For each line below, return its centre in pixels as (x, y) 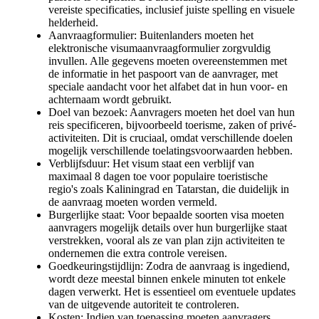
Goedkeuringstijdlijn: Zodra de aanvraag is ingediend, (169, 266)
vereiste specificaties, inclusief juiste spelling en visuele (172, 10)
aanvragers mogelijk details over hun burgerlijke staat (168, 228)
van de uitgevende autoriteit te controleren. (144, 305)
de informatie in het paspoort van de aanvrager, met (163, 74)
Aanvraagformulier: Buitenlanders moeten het (151, 36)
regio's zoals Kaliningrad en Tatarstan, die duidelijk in (169, 189)
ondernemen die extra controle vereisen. (138, 253)
